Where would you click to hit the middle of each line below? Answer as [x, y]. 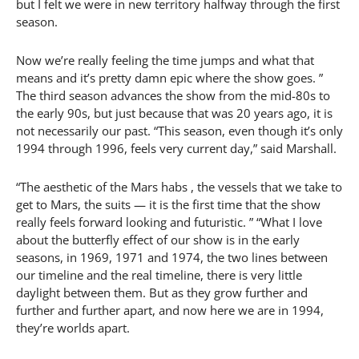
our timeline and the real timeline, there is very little [159, 275]
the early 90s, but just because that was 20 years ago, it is [174, 113]
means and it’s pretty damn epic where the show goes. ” [169, 78]
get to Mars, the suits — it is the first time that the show [168, 205]
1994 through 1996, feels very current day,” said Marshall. [176, 149]
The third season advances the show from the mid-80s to [173, 96]
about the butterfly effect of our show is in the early [158, 240]
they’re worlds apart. [73, 328]
